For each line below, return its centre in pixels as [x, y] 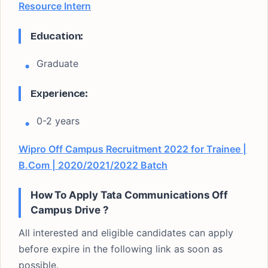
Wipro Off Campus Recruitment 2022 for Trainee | [133, 149]
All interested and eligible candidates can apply [126, 233]
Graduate [57, 63]
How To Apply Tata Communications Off [129, 195]
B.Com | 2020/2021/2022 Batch [93, 165]
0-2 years [58, 121]
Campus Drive [66, 210]
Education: [57, 36]
